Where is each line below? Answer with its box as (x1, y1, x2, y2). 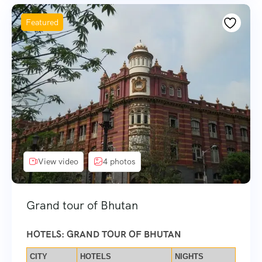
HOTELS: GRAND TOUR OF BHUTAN (26, 227, 184, 240)
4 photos (103, 156, 136, 167)
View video (38, 156, 78, 167)
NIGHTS (175, 251, 204, 261)
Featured (26, 17, 58, 28)
